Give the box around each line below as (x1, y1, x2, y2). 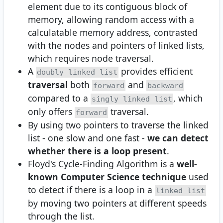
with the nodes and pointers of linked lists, (28, 39, 205, 51)
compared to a (28, 92, 91, 104)
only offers (28, 106, 75, 117)
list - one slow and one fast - (28, 132, 147, 144)
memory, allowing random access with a (28, 13, 194, 25)
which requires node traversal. (28, 52, 154, 64)
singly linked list (92, 95, 172, 104)
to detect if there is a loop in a (28, 184, 155, 196)
